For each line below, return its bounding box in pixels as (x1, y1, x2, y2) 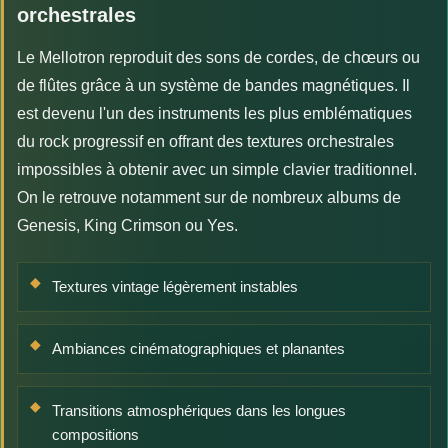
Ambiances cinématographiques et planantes (52, 339, 345, 357)
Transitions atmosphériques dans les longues (52, 401, 346, 419)
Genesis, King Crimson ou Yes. (17, 216, 238, 234)
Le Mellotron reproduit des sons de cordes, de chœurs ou (17, 48, 420, 66)
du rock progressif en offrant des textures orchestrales (17, 132, 394, 150)
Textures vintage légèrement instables (52, 277, 298, 295)
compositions (52, 425, 139, 443)
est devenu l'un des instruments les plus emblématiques (17, 104, 412, 122)
